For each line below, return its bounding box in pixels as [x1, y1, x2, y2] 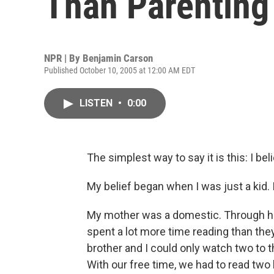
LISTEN [80, 97, 115, 109]
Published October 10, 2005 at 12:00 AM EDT [44, 65, 195, 75]
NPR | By [44, 52, 83, 64]
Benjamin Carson [83, 52, 153, 64]
